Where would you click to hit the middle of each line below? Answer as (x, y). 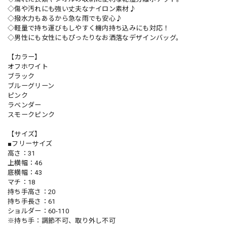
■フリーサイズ (30, 143)
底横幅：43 (25, 172)
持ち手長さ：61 (32, 201)
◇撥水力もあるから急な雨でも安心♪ (65, 18)
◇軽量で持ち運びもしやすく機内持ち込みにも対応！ (89, 28)
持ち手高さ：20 (32, 192)
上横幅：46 (25, 163)
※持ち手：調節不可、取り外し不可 (62, 220)
